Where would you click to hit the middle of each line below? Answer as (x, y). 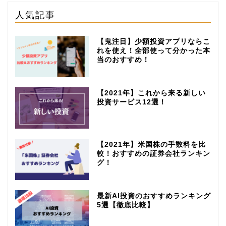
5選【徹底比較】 (125, 205)
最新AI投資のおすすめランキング (154, 196)
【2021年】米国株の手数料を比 (151, 145)
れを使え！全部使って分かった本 (153, 51)
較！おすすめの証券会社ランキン (153, 154)
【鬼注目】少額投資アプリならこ (153, 42)
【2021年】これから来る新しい (151, 93)
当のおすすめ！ (123, 60)
